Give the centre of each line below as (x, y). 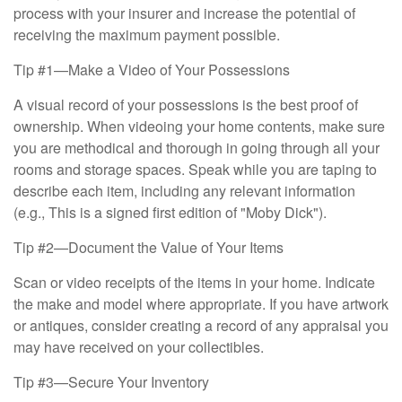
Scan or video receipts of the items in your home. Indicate (194, 283)
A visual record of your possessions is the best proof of (186, 105)
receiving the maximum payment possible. (147, 35)
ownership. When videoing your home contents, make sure (199, 127)
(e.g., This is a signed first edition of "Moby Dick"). (170, 213)
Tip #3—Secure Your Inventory (111, 382)
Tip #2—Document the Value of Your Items (149, 248)
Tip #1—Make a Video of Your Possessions (152, 70)
